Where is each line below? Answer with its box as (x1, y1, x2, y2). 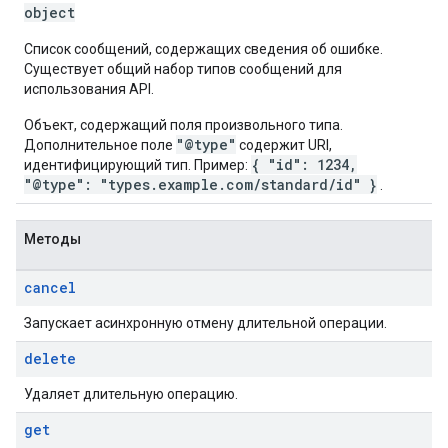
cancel (24, 278, 76, 297)
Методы (24, 231, 81, 247)
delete (24, 349, 76, 368)
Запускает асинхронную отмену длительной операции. (24, 315, 387, 331)
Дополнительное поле (24, 137, 176, 153)
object (24, 3, 75, 22)
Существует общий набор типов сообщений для (24, 61, 342, 77)
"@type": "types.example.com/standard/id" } (24, 175, 377, 194)
